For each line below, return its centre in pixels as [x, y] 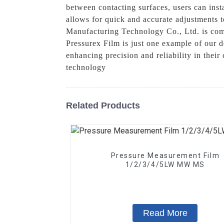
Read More [165, 213]
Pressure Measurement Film [165, 155]
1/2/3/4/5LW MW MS [165, 164]
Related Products [103, 105]
